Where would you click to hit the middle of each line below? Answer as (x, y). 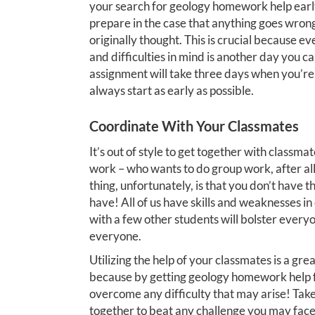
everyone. (115, 236)
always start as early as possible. (172, 90)
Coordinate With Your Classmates (194, 126)
